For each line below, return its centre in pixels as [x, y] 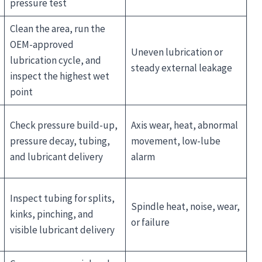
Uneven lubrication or [177, 52]
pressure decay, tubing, [60, 141]
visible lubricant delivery [62, 230]
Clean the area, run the [57, 28]
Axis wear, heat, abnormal [184, 125]
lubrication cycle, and [55, 60]
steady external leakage [181, 68]
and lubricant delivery [56, 156]
